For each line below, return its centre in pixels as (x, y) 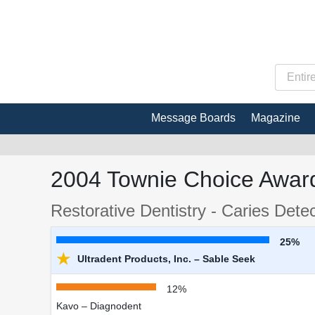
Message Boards (193, 117)
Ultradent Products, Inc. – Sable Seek (165, 258)
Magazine (276, 117)
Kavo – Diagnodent (99, 306)
